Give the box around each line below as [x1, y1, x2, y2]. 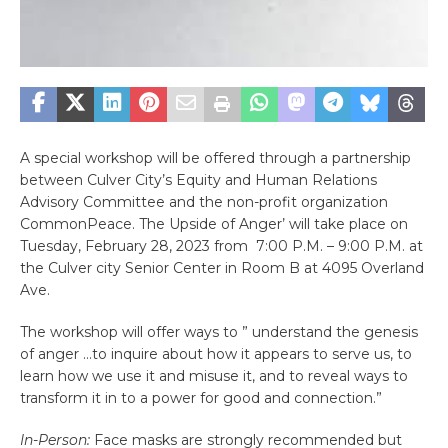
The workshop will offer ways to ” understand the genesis [20, 322, 418, 341]
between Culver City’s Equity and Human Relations [20, 170, 377, 189]
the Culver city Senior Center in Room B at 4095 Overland [20, 258, 424, 277]
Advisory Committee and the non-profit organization [20, 192, 388, 211]
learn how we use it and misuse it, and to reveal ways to [20, 366, 408, 385]
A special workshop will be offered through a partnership [20, 148, 411, 167]
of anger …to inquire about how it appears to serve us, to [20, 344, 412, 363]
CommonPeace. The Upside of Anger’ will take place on [20, 214, 412, 233]
